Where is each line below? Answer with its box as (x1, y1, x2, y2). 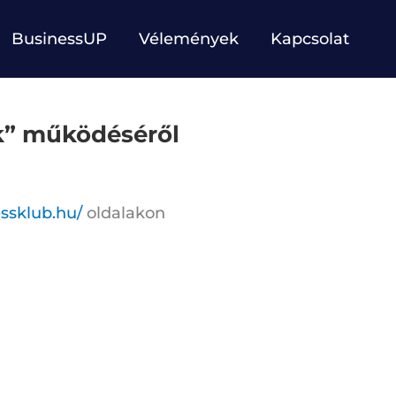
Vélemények (139, 29, 239, 49)
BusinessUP (11, 29, 107, 49)
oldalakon (82, 202, 165, 223)
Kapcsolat (270, 29, 349, 49)
